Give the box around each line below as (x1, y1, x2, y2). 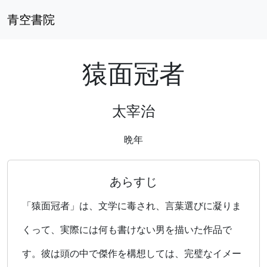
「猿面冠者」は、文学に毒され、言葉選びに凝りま (22, 200, 241, 212)
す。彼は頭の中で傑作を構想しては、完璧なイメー (22, 247, 241, 259)
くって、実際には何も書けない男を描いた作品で (22, 223, 232, 235)
